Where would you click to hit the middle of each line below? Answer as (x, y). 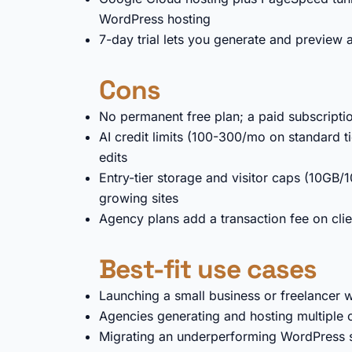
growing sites (139, 198)
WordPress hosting (155, 19)
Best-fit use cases (208, 269)
